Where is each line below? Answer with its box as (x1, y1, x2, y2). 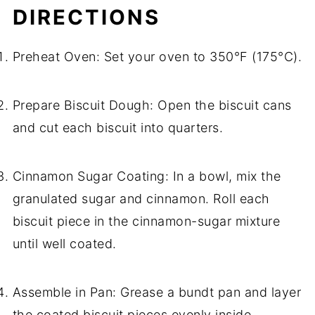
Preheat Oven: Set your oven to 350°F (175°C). (12, 49, 302, 65)
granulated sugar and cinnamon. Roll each (12, 191, 270, 207)
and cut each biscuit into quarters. (12, 120, 224, 136)
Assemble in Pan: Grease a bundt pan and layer (12, 285, 302, 300)
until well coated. (12, 236, 117, 252)
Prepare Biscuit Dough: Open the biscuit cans (12, 98, 292, 113)
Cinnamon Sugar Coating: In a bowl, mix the (12, 169, 281, 184)
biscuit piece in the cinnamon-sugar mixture (12, 214, 281, 229)
